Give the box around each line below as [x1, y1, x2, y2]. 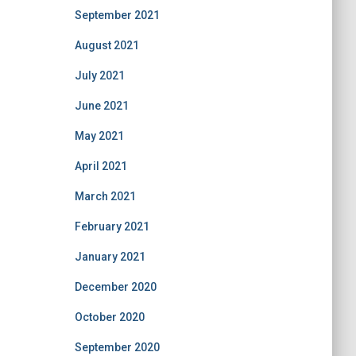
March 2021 [74, 190, 136, 203]
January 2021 [74, 250, 145, 263]
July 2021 [74, 69, 125, 82]
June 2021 [74, 99, 129, 112]
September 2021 [74, 9, 160, 21]
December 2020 [74, 281, 157, 293]
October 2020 [74, 311, 145, 323]
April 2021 [74, 160, 127, 172]
